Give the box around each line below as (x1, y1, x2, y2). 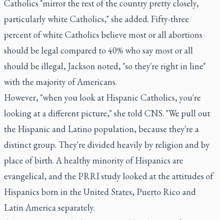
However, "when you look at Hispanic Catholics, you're (4, 92, 201, 103)
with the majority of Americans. (4, 76, 117, 87)
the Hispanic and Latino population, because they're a (4, 123, 199, 135)
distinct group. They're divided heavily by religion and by (4, 139, 210, 150)
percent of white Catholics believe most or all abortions (4, 29, 202, 40)
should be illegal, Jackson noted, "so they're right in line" (4, 60, 206, 72)
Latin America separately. (4, 202, 95, 213)
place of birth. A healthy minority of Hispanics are (4, 155, 183, 166)
